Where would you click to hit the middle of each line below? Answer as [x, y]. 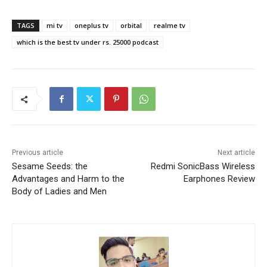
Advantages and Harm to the [68, 179]
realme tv [170, 26]
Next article [236, 153]
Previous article [38, 153]
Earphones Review [219, 179]
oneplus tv [91, 26]
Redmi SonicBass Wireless [203, 167]
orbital [131, 26]
